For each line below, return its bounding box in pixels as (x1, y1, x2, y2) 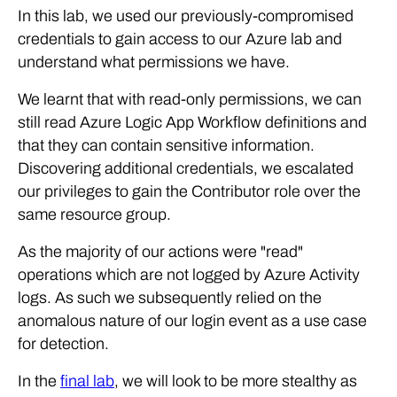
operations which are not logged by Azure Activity (18, 265, 360, 284)
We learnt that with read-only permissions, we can (18, 90, 362, 108)
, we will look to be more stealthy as (114, 371, 357, 390)
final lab (60, 371, 114, 390)
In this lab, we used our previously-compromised (18, 6, 354, 25)
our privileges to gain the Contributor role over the (18, 182, 361, 200)
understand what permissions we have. (18, 52, 290, 71)
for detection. (18, 334, 109, 353)
